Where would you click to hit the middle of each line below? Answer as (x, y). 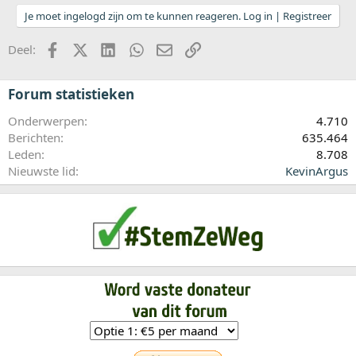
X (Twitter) (115, 48)
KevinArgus (317, 171)
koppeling (227, 48)
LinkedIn (139, 48)
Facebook (85, 48)
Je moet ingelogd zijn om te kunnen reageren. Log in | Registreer (178, 16)
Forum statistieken (71, 95)
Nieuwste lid (42, 171)
